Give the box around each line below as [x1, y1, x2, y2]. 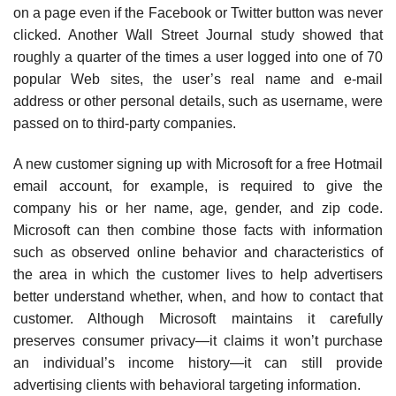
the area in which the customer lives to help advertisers [13, 267, 383, 283]
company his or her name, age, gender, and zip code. [13, 201, 383, 217]
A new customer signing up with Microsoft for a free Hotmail [13, 156, 383, 172]
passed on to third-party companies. [13, 116, 236, 132]
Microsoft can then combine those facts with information [13, 223, 383, 239]
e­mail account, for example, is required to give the [13, 179, 383, 194]
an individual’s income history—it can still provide [13, 355, 383, 371]
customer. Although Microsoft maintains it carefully [13, 311, 383, 327]
